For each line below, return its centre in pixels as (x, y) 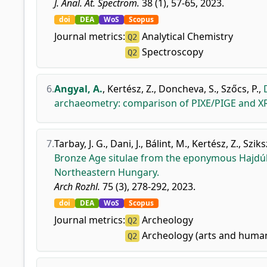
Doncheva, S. (187, 89)
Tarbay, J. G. (80, 144)
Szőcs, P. (240, 89)
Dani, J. (125, 144)
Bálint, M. (166, 144)
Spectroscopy (171, 52)
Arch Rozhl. (77, 187)
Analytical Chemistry (186, 36)
